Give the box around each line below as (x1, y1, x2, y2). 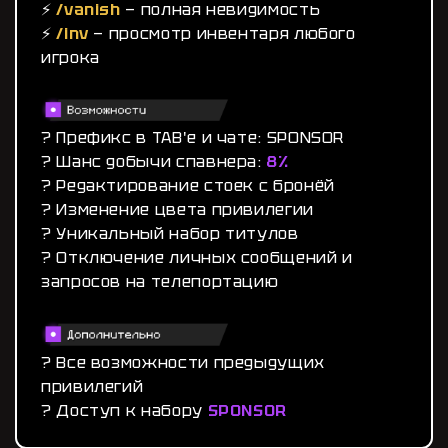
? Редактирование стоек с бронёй (41, 175, 335, 197)
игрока (41, 47, 100, 69)
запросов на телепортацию (41, 271, 279, 293)
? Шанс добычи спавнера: (41, 151, 267, 173)
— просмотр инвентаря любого (88, 23, 356, 45)
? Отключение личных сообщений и (41, 247, 353, 269)
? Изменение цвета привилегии (41, 199, 314, 221)
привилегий (41, 375, 144, 397)
